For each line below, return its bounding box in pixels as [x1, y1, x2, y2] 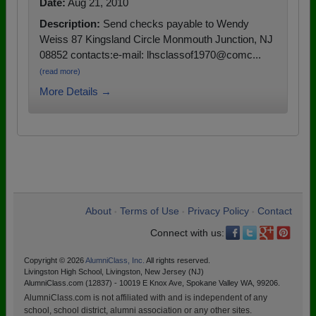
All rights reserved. [145, 256, 210, 265]
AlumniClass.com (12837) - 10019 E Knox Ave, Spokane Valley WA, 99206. [24, 279, 280, 287]
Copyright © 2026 [24, 256, 85, 265]
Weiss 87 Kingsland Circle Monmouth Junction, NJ [39, 33, 273, 45]
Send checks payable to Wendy [100, 18, 249, 30]
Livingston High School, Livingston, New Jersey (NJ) [24, 267, 204, 276]
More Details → [39, 85, 111, 97]
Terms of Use [120, 205, 179, 217]
